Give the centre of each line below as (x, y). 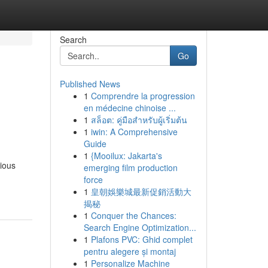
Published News (90, 84)
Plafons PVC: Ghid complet (141, 239)
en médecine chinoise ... (130, 108)
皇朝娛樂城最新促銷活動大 (141, 191)
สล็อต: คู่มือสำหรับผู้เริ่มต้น (139, 120)
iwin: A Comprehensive (134, 132)
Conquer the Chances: (133, 215)
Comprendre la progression (143, 96)
